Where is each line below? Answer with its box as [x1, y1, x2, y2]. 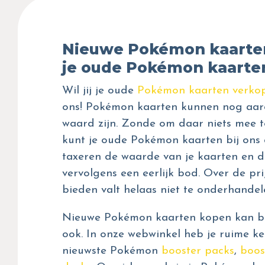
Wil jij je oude [62, 85, 137, 97]
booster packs [161, 245, 234, 257]
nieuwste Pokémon [62, 245, 161, 257]
